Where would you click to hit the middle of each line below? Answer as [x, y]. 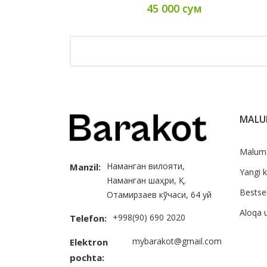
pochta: [87, 258]
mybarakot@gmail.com [177, 241]
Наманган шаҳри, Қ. [146, 181]
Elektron [89, 242]
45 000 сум [174, 8]
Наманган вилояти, [146, 166]
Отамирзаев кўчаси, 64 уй [159, 195]
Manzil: [85, 167]
